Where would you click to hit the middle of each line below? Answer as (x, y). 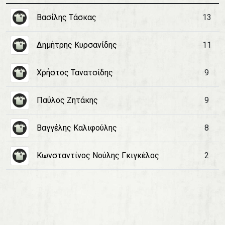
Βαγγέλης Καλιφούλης (77, 128)
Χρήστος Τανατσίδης (75, 73)
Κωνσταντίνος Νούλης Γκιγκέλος (98, 155)
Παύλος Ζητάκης (67, 100)
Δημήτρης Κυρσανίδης (77, 45)
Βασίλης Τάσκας (67, 17)
